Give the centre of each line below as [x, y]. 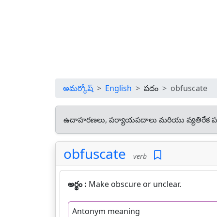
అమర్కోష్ [78, 88]
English [118, 88]
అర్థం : [78, 184]
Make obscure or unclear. [135, 184]
